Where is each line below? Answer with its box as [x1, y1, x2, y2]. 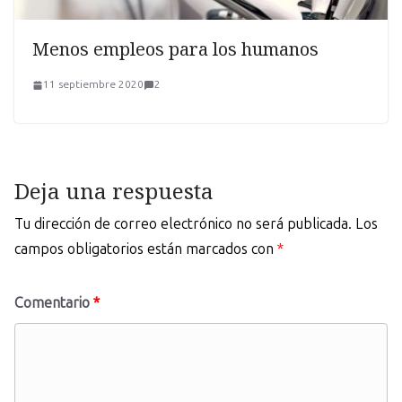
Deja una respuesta [14, 176, 214, 206]
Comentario [14, 294, 93, 312]
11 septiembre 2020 [43, 78, 144, 92]
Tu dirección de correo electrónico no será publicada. [14, 215, 352, 233]
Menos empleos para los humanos [32, 37, 319, 62]
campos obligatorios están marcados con [14, 240, 277, 258]
